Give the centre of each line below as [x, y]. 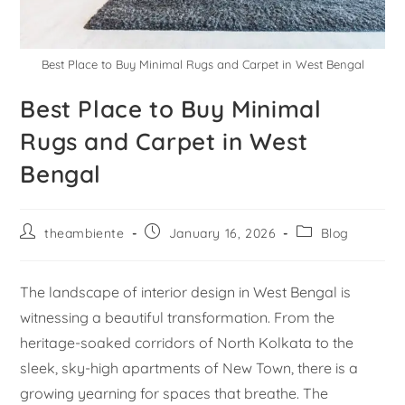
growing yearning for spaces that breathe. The [174, 394]
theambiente [85, 234]
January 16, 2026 [222, 234]
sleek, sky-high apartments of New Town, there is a [189, 368]
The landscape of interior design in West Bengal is [186, 292]
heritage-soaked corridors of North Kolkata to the [187, 343]
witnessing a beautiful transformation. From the [178, 318]
